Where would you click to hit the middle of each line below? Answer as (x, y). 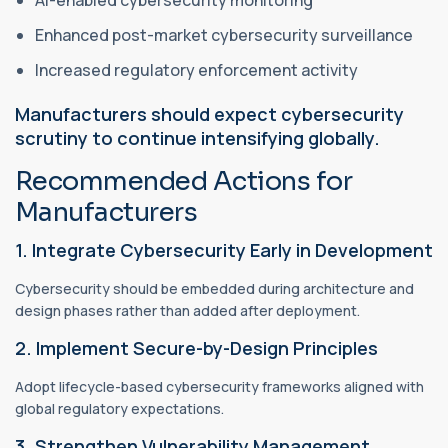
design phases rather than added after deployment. (187, 310)
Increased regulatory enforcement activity (198, 69)
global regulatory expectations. (119, 408)
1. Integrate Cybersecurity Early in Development (224, 249)
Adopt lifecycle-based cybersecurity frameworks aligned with (219, 386)
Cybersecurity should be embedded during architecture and (214, 288)
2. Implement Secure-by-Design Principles (196, 347)
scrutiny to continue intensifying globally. (197, 137)
